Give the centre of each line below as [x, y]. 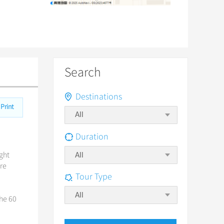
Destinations [99, 96]
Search [83, 72]
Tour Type [94, 176]
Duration [92, 136]
